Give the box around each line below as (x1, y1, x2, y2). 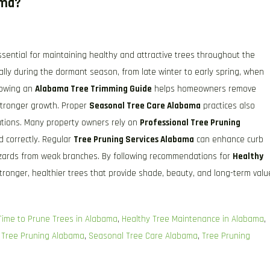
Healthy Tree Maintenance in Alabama (122, 213, 264, 225)
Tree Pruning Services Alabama (74, 134, 194, 145)
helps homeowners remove (152, 83, 256, 95)
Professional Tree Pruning (140, 117, 240, 128)
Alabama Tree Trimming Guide (35, 83, 152, 95)
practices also (201, 100, 255, 111)
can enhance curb (194, 134, 263, 145)
